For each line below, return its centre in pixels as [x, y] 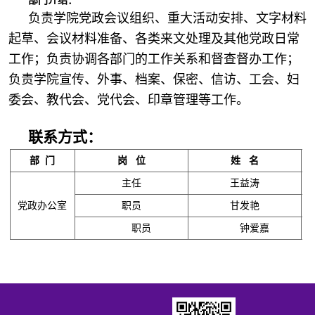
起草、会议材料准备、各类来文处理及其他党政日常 [154, 39]
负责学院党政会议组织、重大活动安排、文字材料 [167, 19]
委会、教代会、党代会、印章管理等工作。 [128, 100]
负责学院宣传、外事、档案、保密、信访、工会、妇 [154, 80]
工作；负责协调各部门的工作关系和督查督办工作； [154, 59]
